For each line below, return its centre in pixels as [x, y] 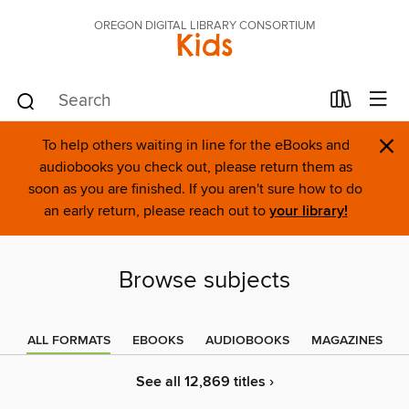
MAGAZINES [346, 341]
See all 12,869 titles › [204, 382]
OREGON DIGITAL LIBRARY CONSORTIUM [204, 26]
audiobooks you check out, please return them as [195, 167]
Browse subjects [204, 281]
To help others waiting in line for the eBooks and [195, 145]
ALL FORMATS [68, 341]
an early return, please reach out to [156, 211]
